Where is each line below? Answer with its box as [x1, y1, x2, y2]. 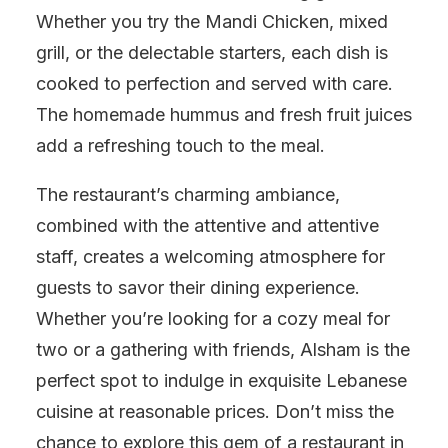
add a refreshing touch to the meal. [36, 135, 325, 156]
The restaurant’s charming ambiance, [36, 184, 340, 205]
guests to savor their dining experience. [36, 277, 360, 298]
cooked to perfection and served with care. [36, 73, 393, 94]
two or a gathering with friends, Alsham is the [36, 339, 410, 360]
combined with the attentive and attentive [36, 215, 379, 236]
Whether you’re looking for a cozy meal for [36, 308, 390, 329]
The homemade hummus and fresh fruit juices [36, 104, 412, 125]
